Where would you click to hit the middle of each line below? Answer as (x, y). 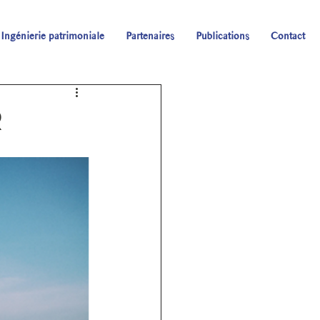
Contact (287, 36)
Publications (222, 36)
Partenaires (150, 36)
